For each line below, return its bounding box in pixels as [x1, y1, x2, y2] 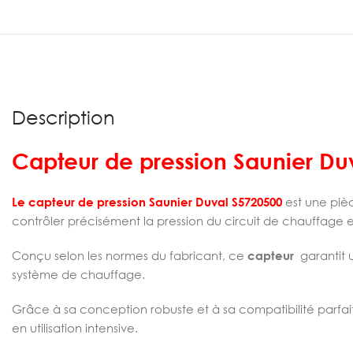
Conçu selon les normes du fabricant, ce [12, 248, 247, 262]
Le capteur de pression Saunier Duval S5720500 [12, 195, 282, 209]
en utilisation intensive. [12, 321, 138, 335]
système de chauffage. [12, 267, 145, 281]
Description [12, 106, 115, 128]
